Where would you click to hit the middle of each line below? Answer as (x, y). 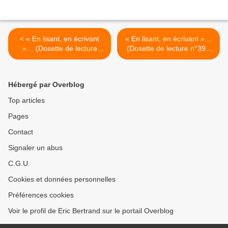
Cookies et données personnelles (62, 179)
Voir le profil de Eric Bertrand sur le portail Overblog (91, 211)
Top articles (26, 101)
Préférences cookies (41, 195)
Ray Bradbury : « (168, 58)
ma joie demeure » (60, 68)
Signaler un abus (35, 148)
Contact (21, 132)
